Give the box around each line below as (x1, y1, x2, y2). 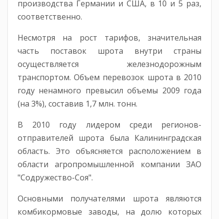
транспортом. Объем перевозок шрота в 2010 (18, 71, 201, 83)
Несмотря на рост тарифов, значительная (18, 32, 201, 43)
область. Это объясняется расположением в (18, 145, 201, 156)
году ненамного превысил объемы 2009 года (18, 85, 201, 96)
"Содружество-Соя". (18, 172, 93, 183)
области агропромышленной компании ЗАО (18, 158, 201, 170)
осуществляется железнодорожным (18, 58, 201, 69)
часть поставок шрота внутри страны (18, 45, 201, 56)
